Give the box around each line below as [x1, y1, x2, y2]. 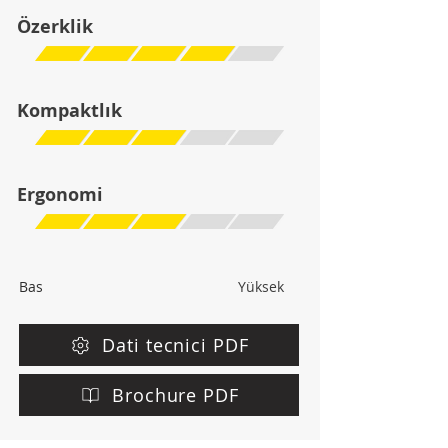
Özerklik [17, 14, 93, 39]
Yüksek [238, 277, 284, 296]
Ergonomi [17, 182, 103, 207]
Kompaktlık [17, 98, 122, 123]
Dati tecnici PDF [102, 333, 249, 357]
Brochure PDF [112, 383, 239, 407]
